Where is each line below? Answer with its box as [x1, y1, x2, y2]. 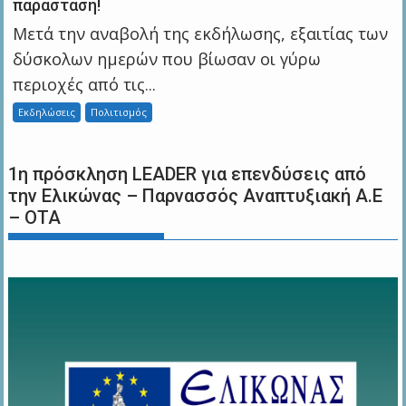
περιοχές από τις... [13, 72, 157, 95]
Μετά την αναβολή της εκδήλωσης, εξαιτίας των [13, 22, 389, 44]
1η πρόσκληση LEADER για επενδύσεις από [8, 162, 367, 185]
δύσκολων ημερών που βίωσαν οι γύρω [13, 47, 322, 70]
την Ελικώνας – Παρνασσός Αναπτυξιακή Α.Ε [8, 184, 383, 207]
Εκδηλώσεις [18, 104, 76, 119]
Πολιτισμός [91, 104, 148, 119]
